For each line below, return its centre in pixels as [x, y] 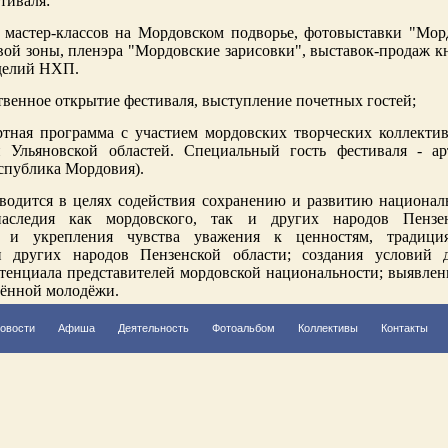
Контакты [404, 328]
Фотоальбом [243, 328]
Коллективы [328, 328]
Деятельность [153, 328]
